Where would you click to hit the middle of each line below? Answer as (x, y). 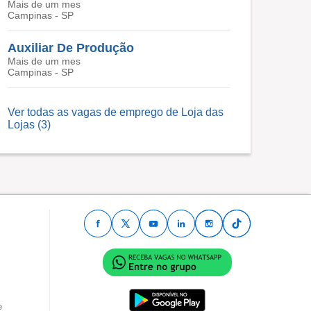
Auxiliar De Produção (71, 48)
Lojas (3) (29, 125)
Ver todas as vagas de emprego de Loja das (116, 112)
